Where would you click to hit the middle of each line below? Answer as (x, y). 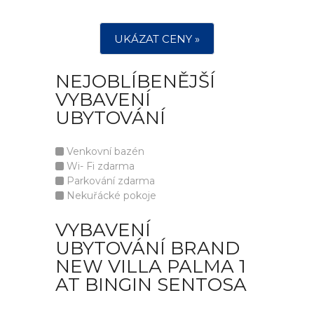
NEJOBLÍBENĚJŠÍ (135, 81)
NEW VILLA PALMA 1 (151, 266)
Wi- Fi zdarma (99, 166)
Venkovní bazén (104, 151)
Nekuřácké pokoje (110, 196)
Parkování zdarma (109, 181)
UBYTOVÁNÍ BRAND (148, 248)
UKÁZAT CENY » (157, 39)
